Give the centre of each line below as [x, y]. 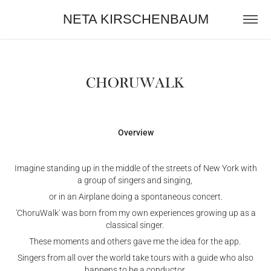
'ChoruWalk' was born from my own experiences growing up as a [135, 212]
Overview [135, 132]
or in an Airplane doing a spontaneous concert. [135, 196]
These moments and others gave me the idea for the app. [135, 241]
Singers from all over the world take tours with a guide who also [135, 257]
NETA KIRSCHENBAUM [135, 19]
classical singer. [135, 224]
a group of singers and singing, [135, 180]
